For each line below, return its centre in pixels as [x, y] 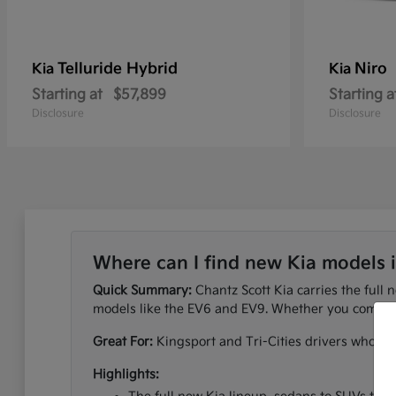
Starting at [67, 95]
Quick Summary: [142, 290]
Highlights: [126, 374]
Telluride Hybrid [118, 69]
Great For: [122, 342]
